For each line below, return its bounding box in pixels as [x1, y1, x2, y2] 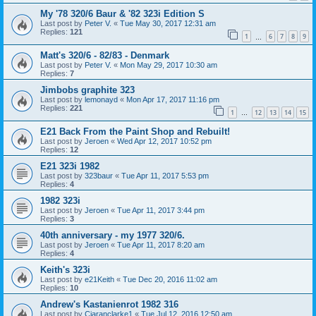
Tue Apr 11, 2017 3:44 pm [117, 205, 205, 214]
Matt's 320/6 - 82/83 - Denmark [40, 50, 169, 61]
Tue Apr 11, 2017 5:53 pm [121, 171, 209, 180]
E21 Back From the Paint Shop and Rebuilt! [40, 126, 230, 137]
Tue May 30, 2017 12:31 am [120, 19, 216, 28]
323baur [85, 171, 113, 180]
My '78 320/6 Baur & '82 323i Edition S [40, 8, 205, 20]
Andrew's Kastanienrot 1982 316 [40, 298, 178, 310]
